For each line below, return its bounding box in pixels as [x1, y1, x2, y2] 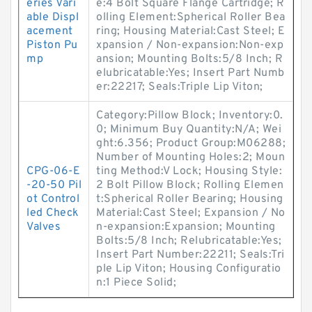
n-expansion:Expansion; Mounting [96, 220, 276, 234]
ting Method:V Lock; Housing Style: [96, 164, 282, 178]
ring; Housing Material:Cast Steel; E [96, 24, 285, 38]
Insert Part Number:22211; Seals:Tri [96, 248, 285, 262]
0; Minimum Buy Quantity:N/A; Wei [96, 123, 281, 136]
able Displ [26, 10, 79, 24]
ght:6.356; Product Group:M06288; [96, 136, 286, 150]
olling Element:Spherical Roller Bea [96, 10, 286, 24]
